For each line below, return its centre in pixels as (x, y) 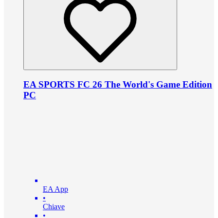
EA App (55, 189)
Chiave (54, 206)
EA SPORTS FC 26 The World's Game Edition (118, 85)
